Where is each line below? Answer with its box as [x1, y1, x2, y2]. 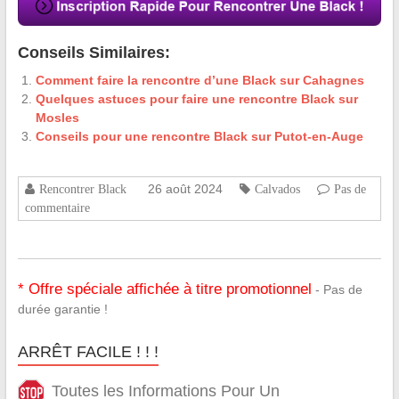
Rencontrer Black [38, 183, 126, 196]
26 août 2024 [147, 182, 223, 197]
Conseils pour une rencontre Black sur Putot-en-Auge [35, 129, 363, 144]
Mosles [35, 110, 79, 126]
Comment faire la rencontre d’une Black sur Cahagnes [35, 73, 364, 88]
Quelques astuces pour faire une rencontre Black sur [35, 92, 358, 107]
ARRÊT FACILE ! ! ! [17, 343, 159, 362]
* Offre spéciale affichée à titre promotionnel [17, 281, 312, 298]
